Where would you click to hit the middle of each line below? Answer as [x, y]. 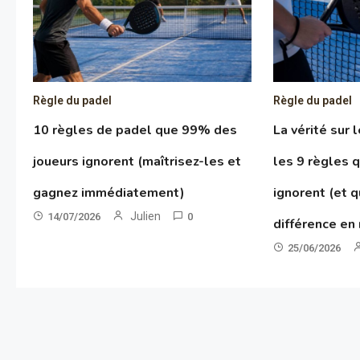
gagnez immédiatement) [108, 193]
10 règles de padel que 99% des [135, 131]
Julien [145, 217]
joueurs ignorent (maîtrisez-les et [137, 162]
